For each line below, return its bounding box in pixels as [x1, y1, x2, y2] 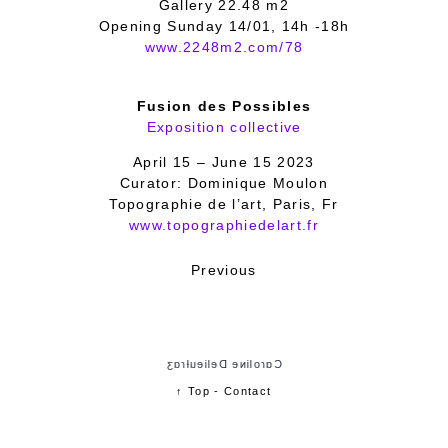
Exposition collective [146, 119, 302, 135]
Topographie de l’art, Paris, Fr [109, 196, 339, 212]
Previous [191, 262, 257, 278]
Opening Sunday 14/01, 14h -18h [98, 18, 350, 34]
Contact [224, 385, 272, 397]
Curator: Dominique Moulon [119, 175, 329, 191]
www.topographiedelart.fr [129, 217, 319, 233]
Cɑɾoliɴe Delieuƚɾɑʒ [165, 358, 283, 370]
